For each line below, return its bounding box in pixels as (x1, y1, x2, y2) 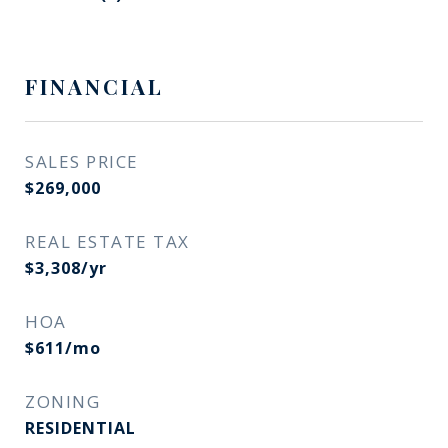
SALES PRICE (25, 150, 139, 173)
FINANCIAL (25, 72, 164, 100)
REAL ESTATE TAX (25, 230, 190, 253)
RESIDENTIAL (25, 417, 136, 439)
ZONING (25, 390, 100, 413)
